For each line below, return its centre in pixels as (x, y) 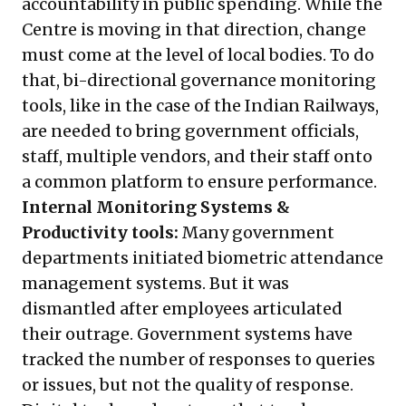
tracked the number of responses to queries (198, 360)
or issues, (61, 385)
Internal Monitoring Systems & (156, 208)
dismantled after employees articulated (182, 309)
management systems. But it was (155, 284)
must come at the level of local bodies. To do (198, 55)
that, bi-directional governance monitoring (199, 81)
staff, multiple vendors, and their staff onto (197, 157)
